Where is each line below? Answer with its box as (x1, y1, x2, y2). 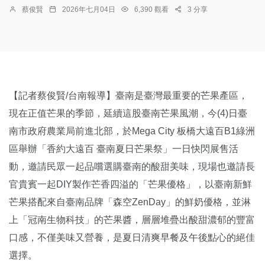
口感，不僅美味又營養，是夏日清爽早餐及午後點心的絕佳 (9, 232, 255, 243)
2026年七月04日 (62, 5, 115, 14)
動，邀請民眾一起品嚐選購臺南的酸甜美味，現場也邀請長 (9, 161, 255, 172)
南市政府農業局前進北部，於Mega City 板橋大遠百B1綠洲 (9, 126, 255, 137)
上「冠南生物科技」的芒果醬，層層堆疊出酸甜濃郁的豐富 (9, 215, 255, 225)
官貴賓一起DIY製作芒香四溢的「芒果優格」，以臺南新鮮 (9, 179, 252, 190)
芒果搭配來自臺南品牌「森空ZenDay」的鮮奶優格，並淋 (9, 197, 251, 208)
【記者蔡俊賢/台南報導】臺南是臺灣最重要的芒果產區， (9, 91, 248, 101)
